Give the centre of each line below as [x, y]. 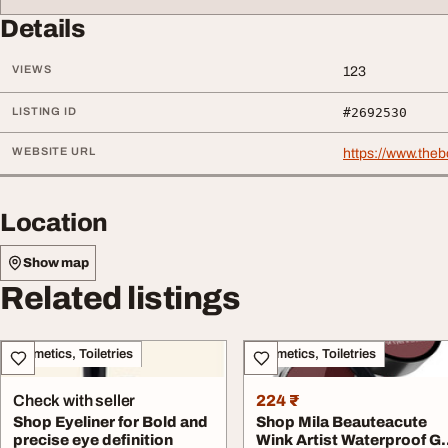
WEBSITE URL [54, 151]
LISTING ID [44, 111]
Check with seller [74, 401]
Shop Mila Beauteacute [342, 422]
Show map [56, 262]
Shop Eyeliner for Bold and [110, 422]
